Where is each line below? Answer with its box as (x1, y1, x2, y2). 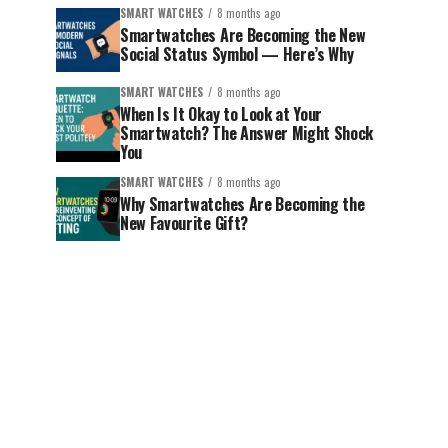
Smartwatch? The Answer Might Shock (120, 121, 374, 145)
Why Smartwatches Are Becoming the (120, 192, 365, 216)
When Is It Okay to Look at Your (120, 102, 323, 126)
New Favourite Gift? (120, 211, 248, 235)
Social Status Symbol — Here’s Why (120, 42, 354, 66)
